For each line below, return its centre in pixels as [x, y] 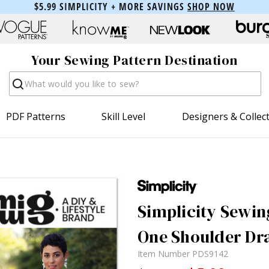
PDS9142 [210, 253]
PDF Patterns [36, 116]
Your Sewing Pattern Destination [134, 60]
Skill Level [124, 116]
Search [24, 77]
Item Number [165, 253]
